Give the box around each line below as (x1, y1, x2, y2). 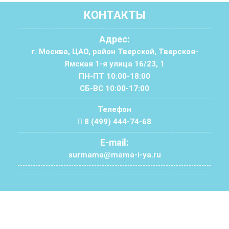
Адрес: (99, 33, 130, 44)
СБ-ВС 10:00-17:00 (80, 83, 149, 93)
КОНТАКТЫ (83, 8, 146, 21)
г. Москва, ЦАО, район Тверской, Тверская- (31, 47, 198, 56)
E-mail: (100, 136, 129, 148)
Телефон (98, 104, 131, 114)
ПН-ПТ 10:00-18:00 (79, 71, 150, 81)
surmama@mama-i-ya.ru (68, 150, 161, 159)
